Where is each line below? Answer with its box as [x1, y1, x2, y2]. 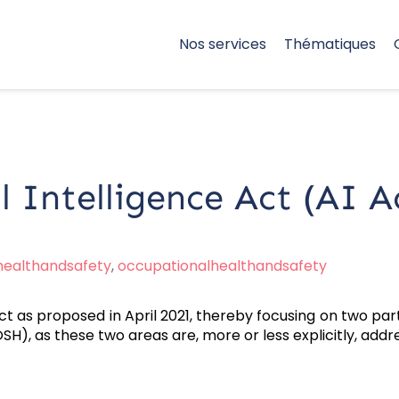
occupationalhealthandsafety [118, 256, 327, 276]
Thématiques [284, 34, 376, 54]
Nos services [179, 34, 266, 54]
